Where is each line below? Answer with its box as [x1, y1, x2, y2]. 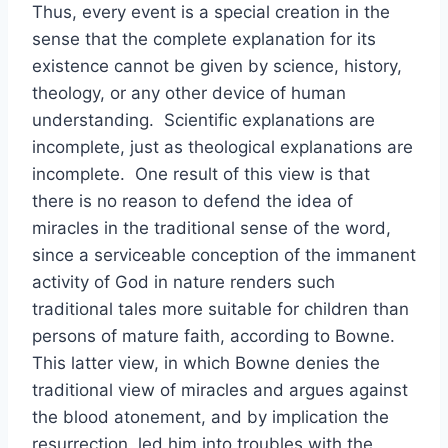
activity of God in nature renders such [32, 272, 335, 292]
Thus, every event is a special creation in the [32, 2, 390, 22]
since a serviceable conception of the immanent [32, 245, 416, 265]
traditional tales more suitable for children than [32, 299, 409, 319]
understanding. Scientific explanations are [32, 110, 375, 130]
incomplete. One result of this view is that [32, 164, 370, 184]
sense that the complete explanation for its [32, 29, 376, 49]
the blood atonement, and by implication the [32, 407, 389, 427]
